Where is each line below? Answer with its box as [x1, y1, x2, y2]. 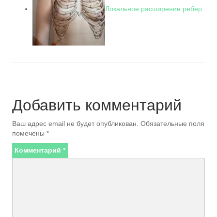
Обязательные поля [140, 120, 204, 127]
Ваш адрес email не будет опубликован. [12, 120, 139, 127]
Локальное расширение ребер [105, 4, 202, 13]
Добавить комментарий [12, 96, 182, 114]
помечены [12, 129, 46, 137]
